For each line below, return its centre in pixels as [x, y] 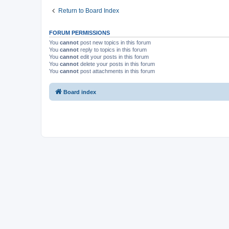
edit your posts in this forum [114, 56]
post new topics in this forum [115, 42]
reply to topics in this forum [113, 49]
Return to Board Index [89, 10]
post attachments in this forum [117, 71]
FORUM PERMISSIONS [79, 32]
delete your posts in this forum [117, 64]
